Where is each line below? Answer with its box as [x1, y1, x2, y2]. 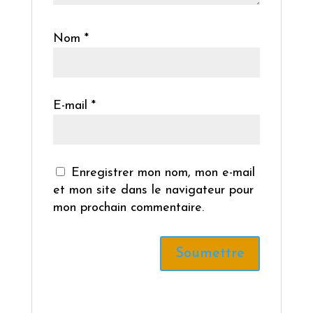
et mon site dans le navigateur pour [52, 184, 254, 198]
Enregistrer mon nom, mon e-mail [71, 166, 255, 180]
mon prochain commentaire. [52, 201, 204, 215]
